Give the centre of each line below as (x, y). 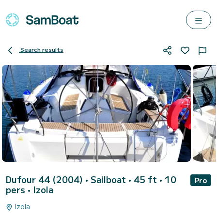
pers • (19, 189)
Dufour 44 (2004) (46, 179)
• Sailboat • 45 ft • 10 (131, 179)
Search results (42, 49)
